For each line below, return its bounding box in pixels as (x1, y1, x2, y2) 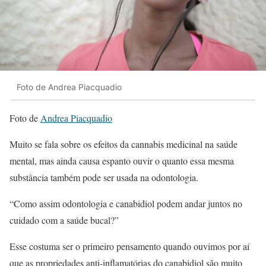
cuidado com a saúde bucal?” (9, 213, 119, 226)
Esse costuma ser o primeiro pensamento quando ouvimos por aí (9, 239, 249, 252)
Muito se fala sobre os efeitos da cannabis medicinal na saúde (9, 137, 237, 150)
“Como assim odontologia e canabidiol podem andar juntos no (9, 197, 242, 210)
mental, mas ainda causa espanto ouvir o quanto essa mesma (9, 154, 234, 167)
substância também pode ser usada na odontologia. (9, 170, 198, 183)
